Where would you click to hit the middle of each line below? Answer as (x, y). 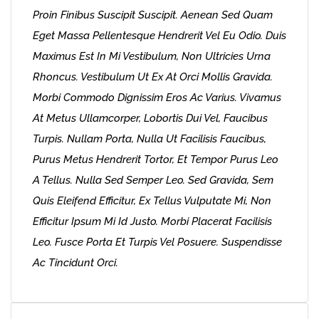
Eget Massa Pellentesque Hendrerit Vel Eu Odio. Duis (159, 36)
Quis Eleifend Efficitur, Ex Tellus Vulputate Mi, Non (152, 201)
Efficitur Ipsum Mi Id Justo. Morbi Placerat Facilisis (152, 221)
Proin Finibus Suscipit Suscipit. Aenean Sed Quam (153, 15)
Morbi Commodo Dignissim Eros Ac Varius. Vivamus (157, 98)
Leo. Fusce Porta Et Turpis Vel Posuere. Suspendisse (157, 242)
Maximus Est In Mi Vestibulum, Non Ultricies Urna (152, 56)
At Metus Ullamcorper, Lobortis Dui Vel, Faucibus (150, 118)
